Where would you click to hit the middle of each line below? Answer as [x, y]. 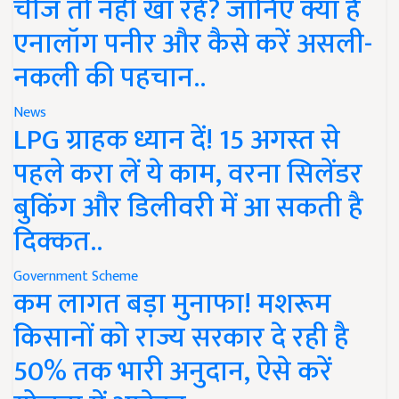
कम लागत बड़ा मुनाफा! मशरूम [172, 304]
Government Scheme [76, 276]
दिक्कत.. [58, 241]
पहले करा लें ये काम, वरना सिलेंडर [188, 174]
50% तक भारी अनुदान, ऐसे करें [173, 371]
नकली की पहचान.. [110, 77]
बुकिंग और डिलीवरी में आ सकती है [188, 208]
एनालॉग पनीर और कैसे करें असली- [193, 44]
